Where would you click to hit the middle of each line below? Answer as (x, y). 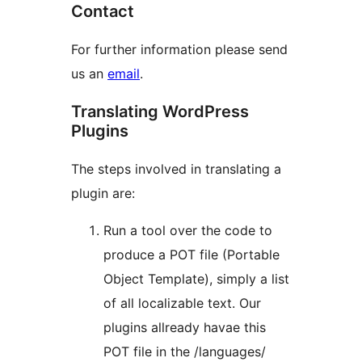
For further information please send (179, 49)
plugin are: (103, 193)
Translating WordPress (160, 111)
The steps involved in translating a (176, 168)
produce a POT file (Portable (192, 254)
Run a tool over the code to (188, 230)
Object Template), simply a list (196, 278)
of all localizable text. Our (182, 303)
